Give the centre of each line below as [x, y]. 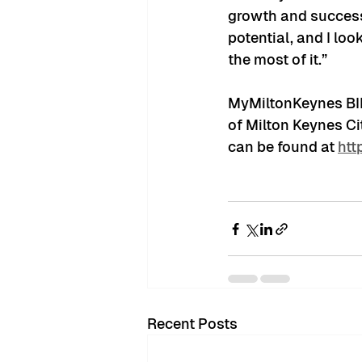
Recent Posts [192, 324]
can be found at [283, 147]
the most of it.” [278, 59]
